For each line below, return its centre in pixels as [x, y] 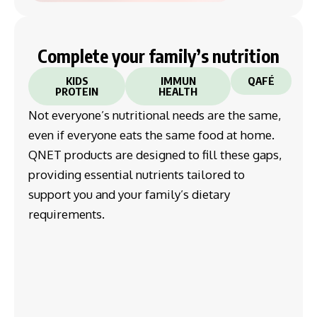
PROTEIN [77, 92]
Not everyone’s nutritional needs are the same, [155, 115]
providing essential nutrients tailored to [137, 175]
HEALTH [178, 92]
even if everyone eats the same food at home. [151, 135]
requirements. [67, 214]
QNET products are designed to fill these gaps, [155, 155]
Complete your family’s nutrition [158, 56]
